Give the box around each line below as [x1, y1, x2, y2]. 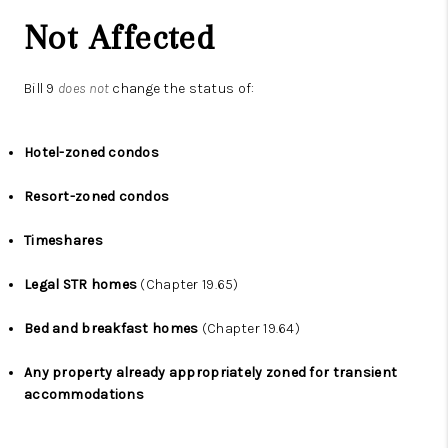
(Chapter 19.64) [198, 320, 300, 338]
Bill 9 [24, 80, 58, 98]
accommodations [24, 386, 144, 404]
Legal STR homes [24, 276, 138, 294]
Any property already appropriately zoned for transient [24, 364, 398, 382]
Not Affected [24, 18, 216, 58]
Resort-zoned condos [24, 188, 170, 206]
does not [57, 80, 110, 98]
